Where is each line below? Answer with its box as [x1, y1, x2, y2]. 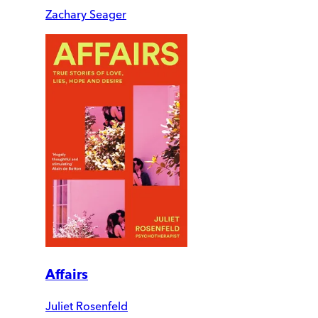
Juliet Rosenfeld [45, 299, 128, 314]
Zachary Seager [45, 7, 126, 21]
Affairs [45, 265, 88, 283]
